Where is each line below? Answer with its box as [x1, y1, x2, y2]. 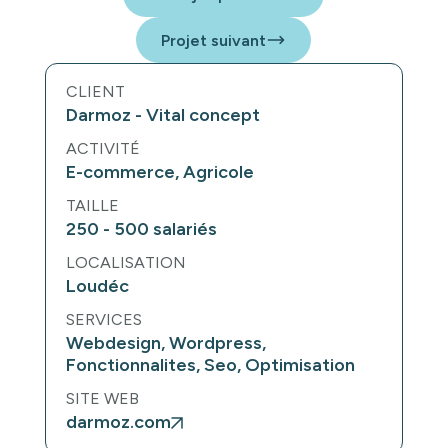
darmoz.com [65, 411, 171, 434]
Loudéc [65, 275, 129, 298]
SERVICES [65, 310, 142, 330]
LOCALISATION [65, 253, 186, 273]
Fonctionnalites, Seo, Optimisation [65, 354, 355, 377]
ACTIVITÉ [65, 139, 140, 159]
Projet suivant [161, 30, 267, 50]
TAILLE [65, 196, 119, 216]
